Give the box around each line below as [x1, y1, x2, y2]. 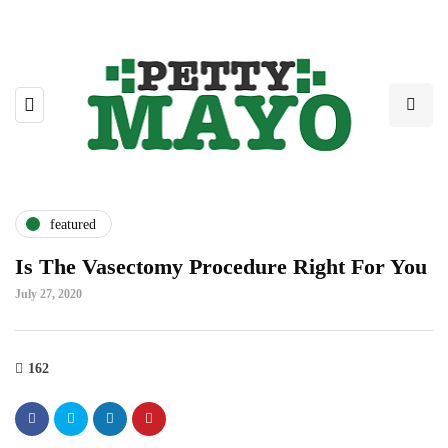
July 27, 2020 [15, 287, 82, 302]
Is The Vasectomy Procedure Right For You [15, 254, 427, 280]
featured [50, 216, 96, 232]
